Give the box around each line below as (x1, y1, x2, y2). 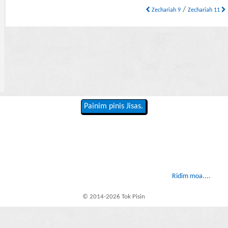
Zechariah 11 (188, 7, 222, 14)
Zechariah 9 (150, 7, 181, 14)
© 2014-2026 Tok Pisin (82, 193, 146, 200)
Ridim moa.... (172, 173, 211, 181)
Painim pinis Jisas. (83, 102, 143, 111)
